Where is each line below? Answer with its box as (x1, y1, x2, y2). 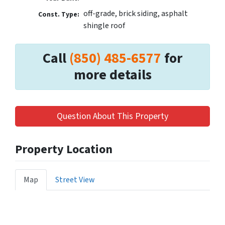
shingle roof (83, 20, 125, 32)
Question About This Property (57, 110, 168, 123)
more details (73, 65, 152, 85)
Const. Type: (38, 10, 80, 20)
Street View (55, 174, 95, 186)
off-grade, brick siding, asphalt (83, 8, 188, 20)
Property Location (15, 141, 113, 159)
